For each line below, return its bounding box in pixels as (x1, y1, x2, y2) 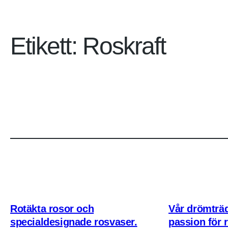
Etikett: (10, 32, 82, 60)
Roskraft (82, 32, 166, 60)
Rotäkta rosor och (10, 203, 94, 215)
